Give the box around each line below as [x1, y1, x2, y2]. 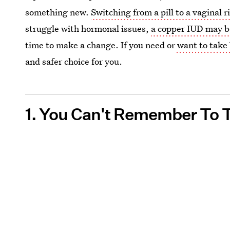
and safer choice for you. [25, 55, 123, 67]
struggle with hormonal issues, [25, 23, 151, 34]
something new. [25, 6, 91, 18]
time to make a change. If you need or [25, 39, 176, 51]
